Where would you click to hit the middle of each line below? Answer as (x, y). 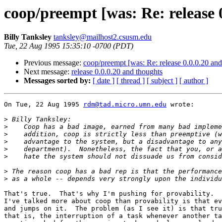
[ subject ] (162, 81)
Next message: (48, 72)
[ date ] (104, 81)
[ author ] (194, 81)
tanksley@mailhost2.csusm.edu (103, 37)
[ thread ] (131, 81)
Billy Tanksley (28, 37)
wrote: (180, 105)
